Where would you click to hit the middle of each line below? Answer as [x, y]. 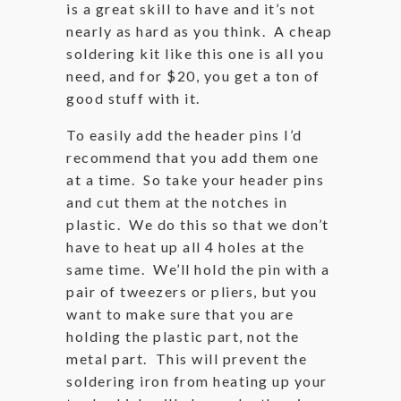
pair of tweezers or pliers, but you [192, 291]
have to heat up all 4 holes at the [185, 247]
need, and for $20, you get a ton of [193, 76]
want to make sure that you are [180, 314]
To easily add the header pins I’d [184, 135]
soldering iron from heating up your [197, 381]
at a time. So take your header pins [195, 179]
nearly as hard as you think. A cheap [200, 31]
